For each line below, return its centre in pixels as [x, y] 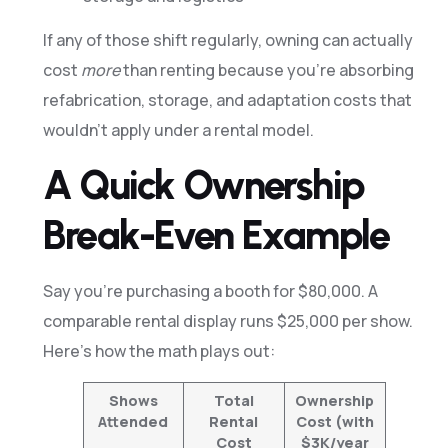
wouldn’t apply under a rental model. [178, 130]
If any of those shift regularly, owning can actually [227, 40]
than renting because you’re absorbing [266, 70]
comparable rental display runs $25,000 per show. [227, 320]
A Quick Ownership [203, 184]
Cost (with [334, 421]
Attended [133, 421]
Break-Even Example [216, 234]
